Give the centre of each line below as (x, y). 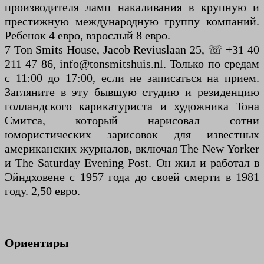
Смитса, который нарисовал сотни (132, 121)
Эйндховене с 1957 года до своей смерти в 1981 (132, 177)
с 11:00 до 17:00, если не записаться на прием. (132, 78)
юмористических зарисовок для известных (132, 135)
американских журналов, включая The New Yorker (132, 149)
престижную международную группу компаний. (132, 22)
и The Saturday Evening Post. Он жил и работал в (132, 163)
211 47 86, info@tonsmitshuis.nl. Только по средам (132, 64)
